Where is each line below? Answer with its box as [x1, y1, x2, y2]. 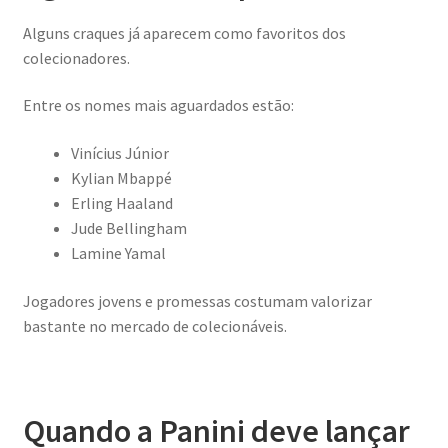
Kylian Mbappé [70, 168, 172, 188]
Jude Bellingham [70, 218, 187, 238]
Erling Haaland [70, 193, 173, 213]
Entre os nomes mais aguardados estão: [22, 95, 294, 116]
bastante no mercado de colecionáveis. [22, 315, 287, 336]
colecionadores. [22, 47, 130, 68]
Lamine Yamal [70, 243, 166, 263]
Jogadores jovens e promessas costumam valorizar [22, 290, 372, 311]
